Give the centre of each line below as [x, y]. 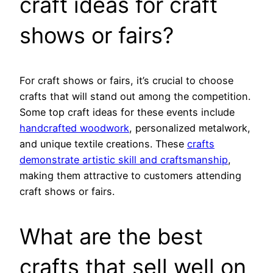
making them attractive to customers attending [130, 176]
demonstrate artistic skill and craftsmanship [124, 160]
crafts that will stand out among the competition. [135, 97]
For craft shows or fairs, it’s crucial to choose [126, 81]
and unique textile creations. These [103, 144]
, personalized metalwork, [190, 128]
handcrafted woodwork [74, 128]
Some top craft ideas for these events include [127, 112]
